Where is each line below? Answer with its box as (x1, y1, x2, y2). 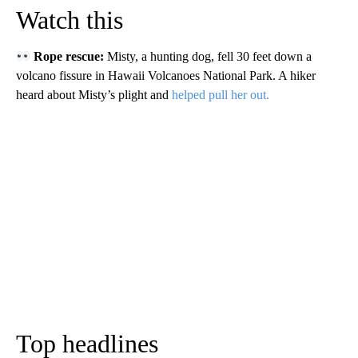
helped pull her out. (172, 88, 269, 102)
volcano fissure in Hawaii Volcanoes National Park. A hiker (16, 69, 316, 83)
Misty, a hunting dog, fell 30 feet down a (107, 50, 312, 64)
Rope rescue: (34, 50, 108, 64)
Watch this (16, 6, 123, 35)
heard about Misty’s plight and (16, 88, 172, 102)
